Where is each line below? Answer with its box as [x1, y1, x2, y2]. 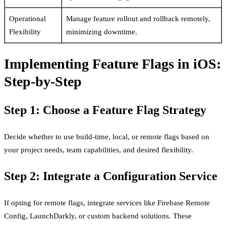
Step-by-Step [4, 74, 82, 89]
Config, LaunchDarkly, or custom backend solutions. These [4, 212, 192, 220]
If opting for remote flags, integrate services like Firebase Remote [4, 199, 210, 207]
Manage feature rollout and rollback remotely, [66, 14, 210, 23]
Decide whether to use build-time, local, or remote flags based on [4, 133, 209, 141]
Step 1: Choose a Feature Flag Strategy [4, 103, 206, 117]
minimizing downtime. [66, 27, 137, 36]
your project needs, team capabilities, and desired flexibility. [4, 146, 193, 154]
